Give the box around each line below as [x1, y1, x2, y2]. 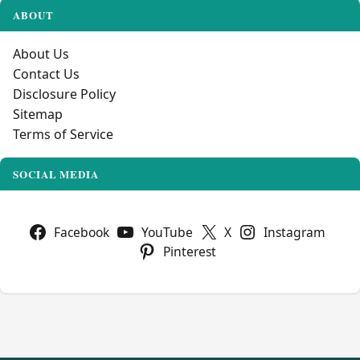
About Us [13, 44, 69, 63]
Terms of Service [13, 125, 113, 143]
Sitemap [13, 104, 63, 123]
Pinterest [163, 242, 216, 260]
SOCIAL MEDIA [13, 166, 100, 182]
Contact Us [13, 64, 80, 83]
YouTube [141, 223, 193, 241]
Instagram [263, 223, 325, 241]
